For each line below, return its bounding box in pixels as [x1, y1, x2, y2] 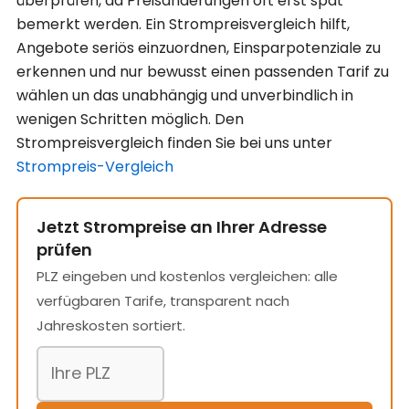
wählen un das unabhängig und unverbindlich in [16, 84, 353, 106]
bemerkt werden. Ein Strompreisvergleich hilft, [16, 13, 350, 35]
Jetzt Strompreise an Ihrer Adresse [37, 215, 327, 238]
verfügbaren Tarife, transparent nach [37, 290, 289, 310]
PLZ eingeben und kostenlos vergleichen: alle [37, 266, 338, 286]
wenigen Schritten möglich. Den [16, 108, 244, 130]
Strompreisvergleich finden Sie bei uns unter [16, 131, 332, 153]
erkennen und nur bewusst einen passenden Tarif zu [16, 60, 389, 82]
